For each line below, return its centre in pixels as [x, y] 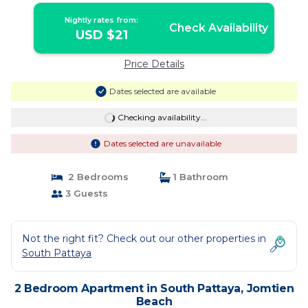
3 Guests [85, 193]
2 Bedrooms [95, 177]
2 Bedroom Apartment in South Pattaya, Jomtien [154, 288]
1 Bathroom [199, 177]
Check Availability [218, 28]
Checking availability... [162, 117]
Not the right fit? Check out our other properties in [144, 239]
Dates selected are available [162, 91]
